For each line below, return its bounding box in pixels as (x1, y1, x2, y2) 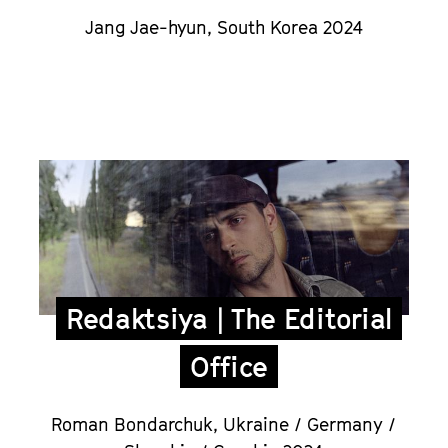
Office (190, 349, 268, 383)
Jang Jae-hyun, (84, 17, 217, 39)
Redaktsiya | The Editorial (65, 301, 393, 335)
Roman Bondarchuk (51, 413, 214, 435)
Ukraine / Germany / (223, 413, 397, 435)
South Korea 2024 (216, 17, 363, 39)
